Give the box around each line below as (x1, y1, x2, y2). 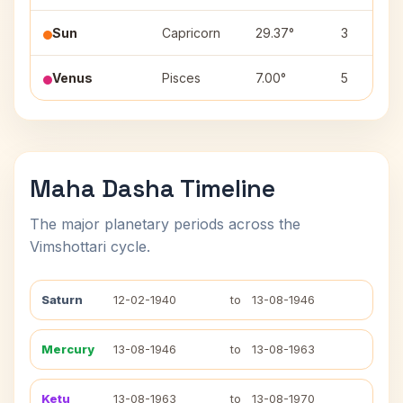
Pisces (162, 70, 201, 85)
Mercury (41, 342, 94, 356)
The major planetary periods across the (30, 215, 300, 233)
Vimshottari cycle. (30, 237, 150, 255)
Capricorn (162, 25, 220, 40)
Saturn (41, 292, 83, 307)
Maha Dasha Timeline (30, 173, 275, 204)
